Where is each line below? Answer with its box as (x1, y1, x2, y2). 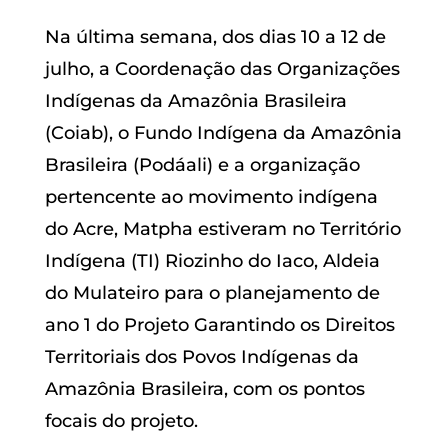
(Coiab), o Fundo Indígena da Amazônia (44, 121, 402, 144)
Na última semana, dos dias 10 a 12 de (44, 25, 386, 48)
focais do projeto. (44, 409, 198, 432)
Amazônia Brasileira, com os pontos (44, 377, 365, 400)
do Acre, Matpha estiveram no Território (44, 217, 401, 240)
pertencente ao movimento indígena (44, 185, 378, 208)
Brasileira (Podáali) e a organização (44, 153, 360, 176)
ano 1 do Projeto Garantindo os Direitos (44, 313, 395, 336)
